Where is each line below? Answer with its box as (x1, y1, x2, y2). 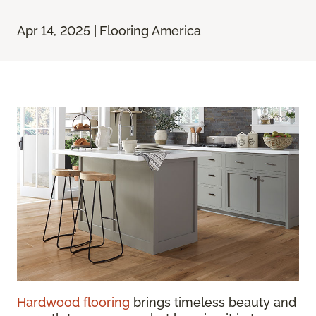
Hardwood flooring (17, 295, 130, 310)
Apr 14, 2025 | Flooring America (17, 23, 201, 39)
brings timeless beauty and (130, 295, 296, 310)
